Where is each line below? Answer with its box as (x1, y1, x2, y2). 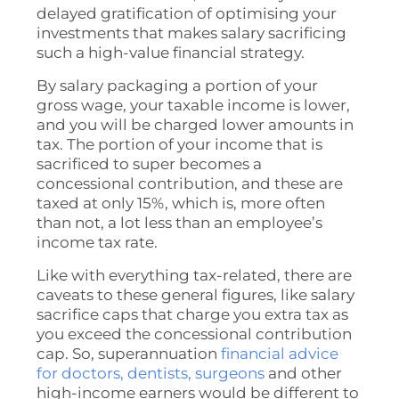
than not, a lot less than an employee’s (37, 213, 323, 232)
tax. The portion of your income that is (37, 134, 323, 153)
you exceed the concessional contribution (37, 324, 353, 343)
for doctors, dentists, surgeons (37, 363, 265, 382)
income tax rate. (37, 232, 159, 251)
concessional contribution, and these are (37, 174, 344, 192)
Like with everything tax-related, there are (37, 265, 353, 284)
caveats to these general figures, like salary (37, 285, 355, 304)
